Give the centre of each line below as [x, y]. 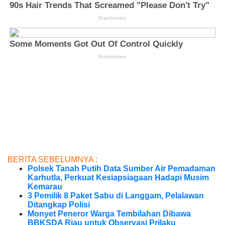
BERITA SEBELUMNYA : [52, 160]
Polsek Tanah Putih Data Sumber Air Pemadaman [122, 169]
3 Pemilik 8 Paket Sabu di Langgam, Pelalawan [116, 196]
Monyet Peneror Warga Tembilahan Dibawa [109, 214]
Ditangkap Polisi [59, 205]
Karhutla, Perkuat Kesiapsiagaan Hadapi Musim [118, 178]
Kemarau [45, 187]
